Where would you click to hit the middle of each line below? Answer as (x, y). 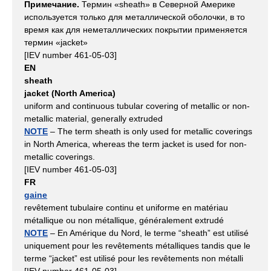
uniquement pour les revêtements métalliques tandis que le (137, 246)
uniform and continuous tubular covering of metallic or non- (137, 106)
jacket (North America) (70, 93)
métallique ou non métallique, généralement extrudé (124, 220)
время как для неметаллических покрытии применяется (136, 30)
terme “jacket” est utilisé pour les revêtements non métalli (134, 259)
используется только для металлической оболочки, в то (135, 17)
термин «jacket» (56, 43)
